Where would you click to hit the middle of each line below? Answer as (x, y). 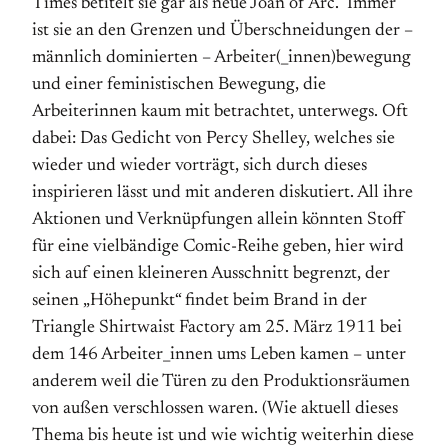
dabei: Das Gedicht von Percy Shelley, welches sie (213, 139)
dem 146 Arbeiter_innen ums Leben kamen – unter (219, 355)
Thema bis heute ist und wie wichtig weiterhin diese (223, 436)
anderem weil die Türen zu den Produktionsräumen (221, 382)
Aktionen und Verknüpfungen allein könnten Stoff (218, 220)
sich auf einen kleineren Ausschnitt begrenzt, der (211, 274)
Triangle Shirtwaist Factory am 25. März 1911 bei (217, 328)
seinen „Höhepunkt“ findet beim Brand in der (199, 301)
